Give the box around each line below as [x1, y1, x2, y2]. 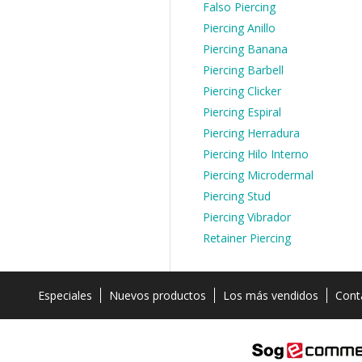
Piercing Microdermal [203, 167, 314, 183]
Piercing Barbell [203, 62, 284, 78]
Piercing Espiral [203, 104, 281, 120]
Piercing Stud [203, 188, 271, 204]
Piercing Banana [203, 41, 288, 57]
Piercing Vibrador [203, 209, 291, 225]
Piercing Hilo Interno [203, 146, 309, 162]
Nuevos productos [109, 288, 206, 303]
